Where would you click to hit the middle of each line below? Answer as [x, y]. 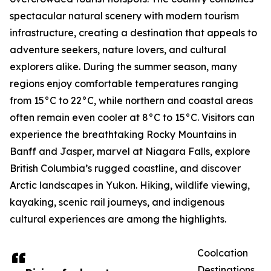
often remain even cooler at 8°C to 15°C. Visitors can [132, 118]
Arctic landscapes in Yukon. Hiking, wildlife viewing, [130, 185]
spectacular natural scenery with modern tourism [124, 16]
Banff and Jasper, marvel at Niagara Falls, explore [130, 152]
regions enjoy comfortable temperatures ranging [124, 84]
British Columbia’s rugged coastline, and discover [125, 168]
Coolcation [223, 253]
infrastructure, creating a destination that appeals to [133, 33]
